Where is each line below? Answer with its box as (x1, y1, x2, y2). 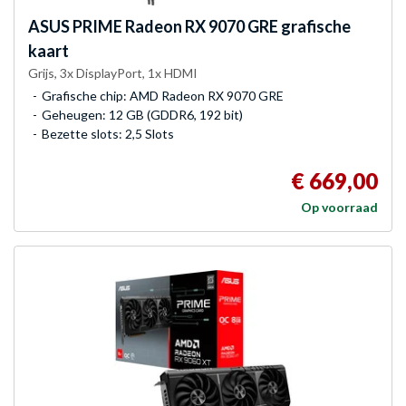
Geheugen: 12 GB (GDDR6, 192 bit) (42, 106, 243, 122)
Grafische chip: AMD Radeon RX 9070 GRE (42, 87, 284, 103)
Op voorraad (301, 198, 378, 215)
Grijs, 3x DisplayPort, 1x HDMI (28, 64, 198, 81)
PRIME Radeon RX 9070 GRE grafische (70, 15, 351, 36)
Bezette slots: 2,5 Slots (42, 125, 174, 141)
